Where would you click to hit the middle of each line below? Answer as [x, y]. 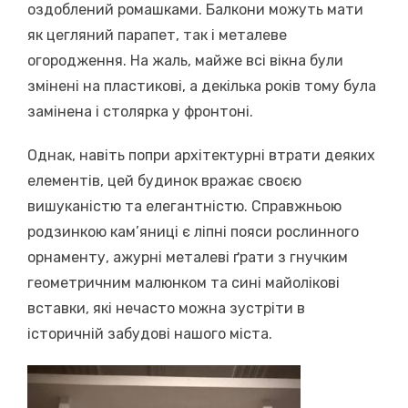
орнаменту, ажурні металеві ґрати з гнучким [188, 257]
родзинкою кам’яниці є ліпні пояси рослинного [193, 231]
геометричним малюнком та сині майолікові [184, 282]
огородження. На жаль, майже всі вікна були [185, 60]
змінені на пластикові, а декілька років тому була [202, 86]
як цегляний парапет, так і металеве [157, 35]
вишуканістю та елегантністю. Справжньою [184, 206]
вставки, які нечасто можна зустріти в [166, 308]
